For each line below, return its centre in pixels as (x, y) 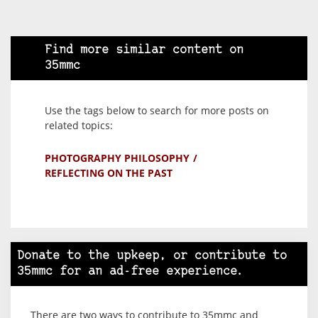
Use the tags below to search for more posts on (157, 110)
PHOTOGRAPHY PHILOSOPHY (117, 158)
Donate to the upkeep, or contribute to (152, 256)
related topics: (79, 125)
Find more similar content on (144, 50)
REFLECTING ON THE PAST (109, 172)
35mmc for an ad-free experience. (131, 271)
